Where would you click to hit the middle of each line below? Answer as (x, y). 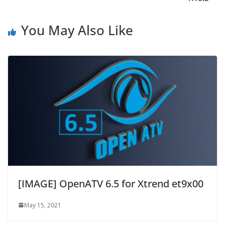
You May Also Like (77, 30)
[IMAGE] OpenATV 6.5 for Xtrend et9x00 (111, 183)
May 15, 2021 (43, 205)
